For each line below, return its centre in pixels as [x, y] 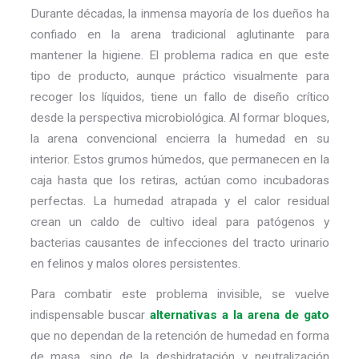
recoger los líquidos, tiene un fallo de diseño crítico [179, 97]
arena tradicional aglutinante [213, 35]
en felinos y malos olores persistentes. [135, 264]
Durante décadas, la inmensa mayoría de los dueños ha [179, 14]
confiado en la [80, 35]
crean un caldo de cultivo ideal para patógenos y [179, 222]
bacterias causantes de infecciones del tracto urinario [179, 243]
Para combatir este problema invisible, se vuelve [179, 294]
